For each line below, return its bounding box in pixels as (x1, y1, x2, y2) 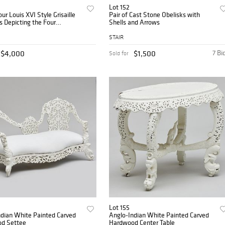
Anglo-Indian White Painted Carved (109, 210, 209, 219)
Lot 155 (109, 202, 130, 212)
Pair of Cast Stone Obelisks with (109, 10, 200, 20)
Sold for (109, 49, 129, 57)
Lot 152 (109, 3, 130, 12)
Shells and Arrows (109, 18, 160, 27)
